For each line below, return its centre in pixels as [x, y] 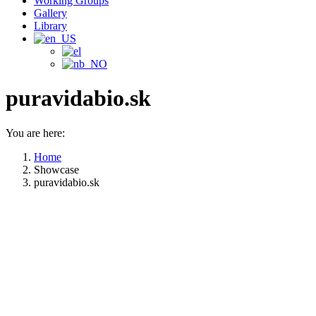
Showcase [56, 169]
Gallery [50, 13]
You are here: [35, 133]
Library [50, 26]
